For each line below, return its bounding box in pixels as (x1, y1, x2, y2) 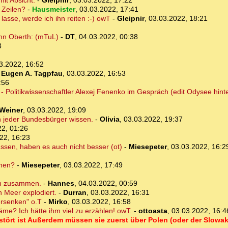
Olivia (99, 115, 120, 124)
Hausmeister (32, 5, 75, 14)
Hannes (47, 179, 74, 188)
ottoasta (138, 207, 167, 215)
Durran (63, 188, 87, 197)
